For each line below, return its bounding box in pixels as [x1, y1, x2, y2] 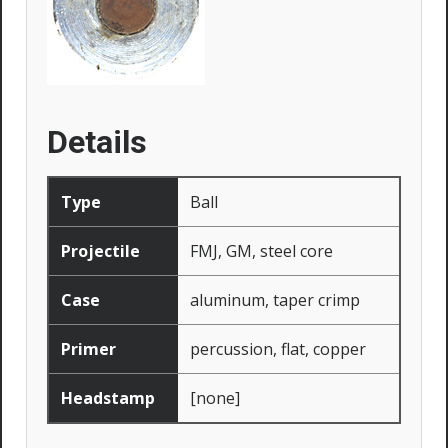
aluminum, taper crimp [190, 289, 360, 312]
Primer [61, 338, 116, 361]
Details [47, 123, 147, 162]
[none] [190, 387, 240, 410]
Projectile [61, 240, 140, 263]
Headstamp [61, 387, 155, 410]
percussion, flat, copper [190, 338, 366, 361]
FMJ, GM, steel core [190, 240, 333, 263]
